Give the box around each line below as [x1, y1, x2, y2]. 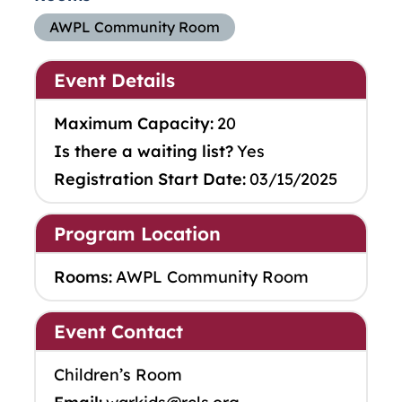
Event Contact [54, 319, 183, 344]
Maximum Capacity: [54, 113, 214, 135]
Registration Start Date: [54, 169, 246, 190]
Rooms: [54, 267, 112, 288]
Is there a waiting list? [54, 141, 233, 162]
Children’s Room [54, 364, 182, 386]
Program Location [54, 222, 221, 246]
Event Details [54, 68, 175, 92]
